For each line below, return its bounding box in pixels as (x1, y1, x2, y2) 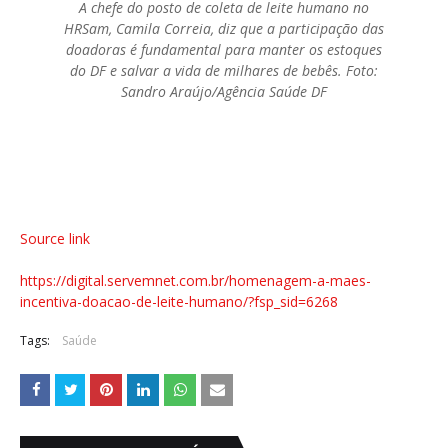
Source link (20, 228, 90, 248)
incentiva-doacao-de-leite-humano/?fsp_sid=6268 (20, 291, 338, 311)
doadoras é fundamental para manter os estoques (66, 39, 382, 59)
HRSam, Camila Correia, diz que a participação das (64, 18, 384, 38)
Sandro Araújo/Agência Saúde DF (121, 81, 327, 101)
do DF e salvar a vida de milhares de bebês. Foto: (70, 60, 378, 80)
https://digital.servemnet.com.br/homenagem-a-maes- (20, 270, 371, 290)
